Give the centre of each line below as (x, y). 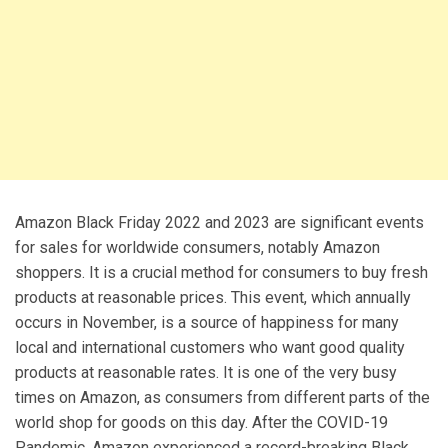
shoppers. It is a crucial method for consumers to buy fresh (221, 272)
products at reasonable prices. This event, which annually (213, 297)
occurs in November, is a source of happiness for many (207, 322)
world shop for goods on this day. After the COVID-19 (201, 422)
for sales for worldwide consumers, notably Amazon (197, 247)
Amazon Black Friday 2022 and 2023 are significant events (219, 222)
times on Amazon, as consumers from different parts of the (222, 397)
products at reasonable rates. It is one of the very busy (206, 372)
